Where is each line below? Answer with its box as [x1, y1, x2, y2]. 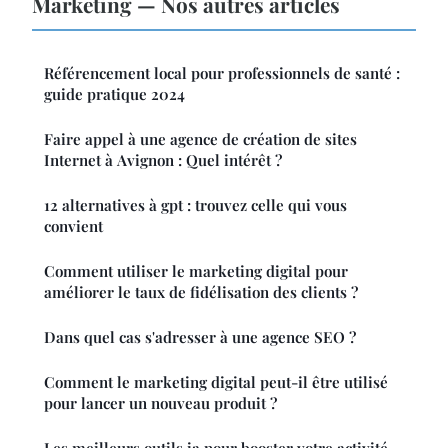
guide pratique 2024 [44, 84, 185, 105]
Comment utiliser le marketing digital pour [44, 261, 348, 282]
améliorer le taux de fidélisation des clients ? [44, 282, 358, 303]
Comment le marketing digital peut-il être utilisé [44, 372, 388, 393]
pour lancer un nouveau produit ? [44, 393, 277, 414]
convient [44, 216, 103, 237]
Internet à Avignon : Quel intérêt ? [44, 150, 282, 171]
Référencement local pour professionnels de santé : [44, 63, 400, 84]
